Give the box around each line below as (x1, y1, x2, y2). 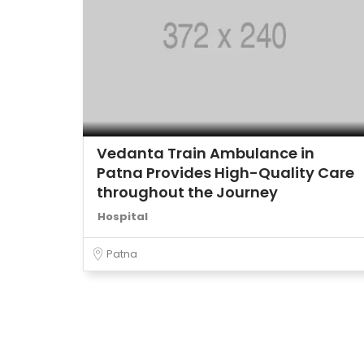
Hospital (97, 209, 148, 224)
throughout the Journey (97, 182, 278, 202)
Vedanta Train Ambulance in (97, 143, 314, 163)
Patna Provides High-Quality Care (97, 162, 354, 183)
